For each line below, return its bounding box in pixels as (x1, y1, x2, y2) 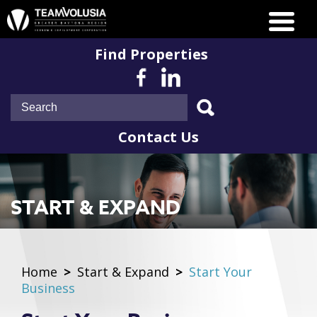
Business (21, 279, 75, 296)
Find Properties (95, 44, 208, 64)
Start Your (185, 263, 252, 280)
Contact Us (118, 127, 199, 146)
